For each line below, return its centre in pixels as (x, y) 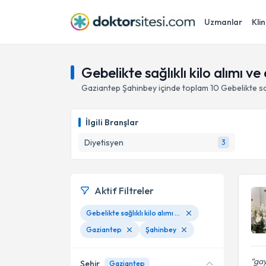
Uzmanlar (223, 22)
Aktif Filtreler (124, 191)
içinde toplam (183, 88)
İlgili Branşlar (112, 122)
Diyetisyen (104, 142)
